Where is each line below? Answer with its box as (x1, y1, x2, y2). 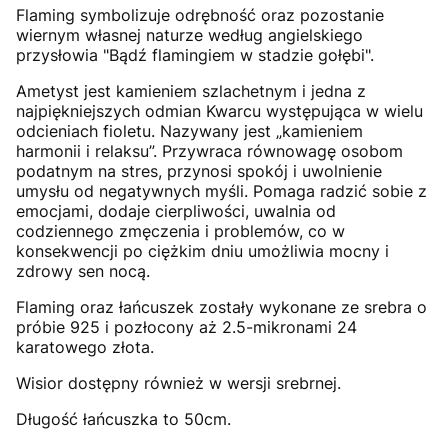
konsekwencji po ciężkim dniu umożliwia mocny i (16, 240, 389, 261)
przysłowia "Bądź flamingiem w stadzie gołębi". (16, 44, 374, 65)
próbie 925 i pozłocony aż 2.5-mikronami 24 (16, 316, 357, 337)
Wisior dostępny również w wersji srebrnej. (16, 372, 341, 393)
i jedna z (302, 80, 366, 101)
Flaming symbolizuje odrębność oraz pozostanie (16, 4, 384, 25)
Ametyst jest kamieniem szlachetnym (16, 80, 302, 101)
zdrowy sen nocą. (16, 260, 150, 281)
